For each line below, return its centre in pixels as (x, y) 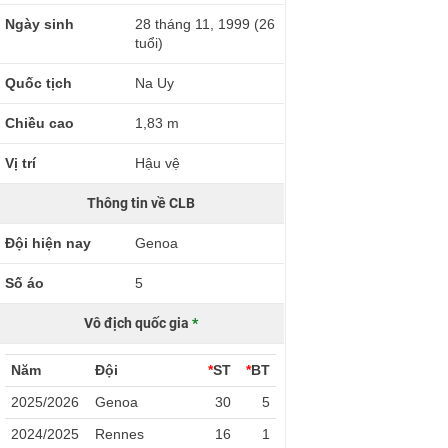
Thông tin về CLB (140, 203)
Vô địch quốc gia (137, 323)
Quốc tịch (39, 83)
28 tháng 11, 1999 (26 (205, 24)
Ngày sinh (40, 24)
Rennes (120, 434)
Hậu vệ (158, 163)
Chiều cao (40, 123)
